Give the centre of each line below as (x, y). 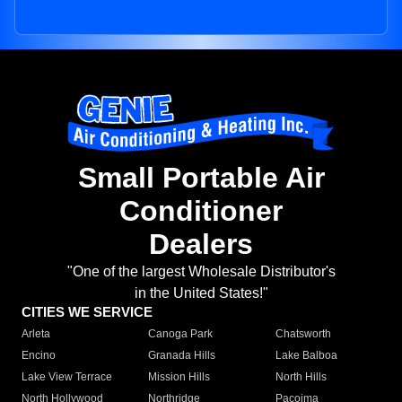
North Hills (301, 377)
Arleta (36, 334)
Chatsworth (303, 334)
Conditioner (201, 211)
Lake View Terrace (67, 377)
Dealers (201, 245)
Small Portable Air (201, 178)
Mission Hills (179, 377)
